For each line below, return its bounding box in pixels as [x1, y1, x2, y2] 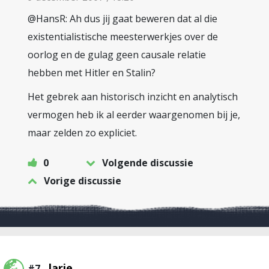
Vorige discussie [44, 174, 121, 187]
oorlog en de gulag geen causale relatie [28, 48, 206, 61]
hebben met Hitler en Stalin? [28, 66, 156, 79]
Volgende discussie [102, 156, 193, 169]
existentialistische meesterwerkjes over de [28, 30, 218, 43]
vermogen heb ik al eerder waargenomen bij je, [28, 108, 240, 121]
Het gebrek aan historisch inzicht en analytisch [28, 90, 238, 103]
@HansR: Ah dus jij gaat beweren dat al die [28, 12, 217, 25]
